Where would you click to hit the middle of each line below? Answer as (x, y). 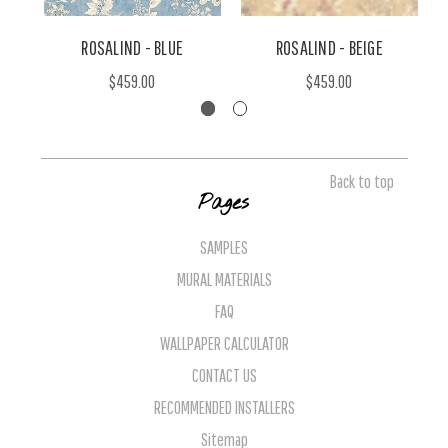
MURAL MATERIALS (224, 279)
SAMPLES (224, 247)
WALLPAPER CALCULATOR (224, 343)
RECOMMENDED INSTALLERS (224, 407)
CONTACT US (224, 375)
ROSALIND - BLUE (132, 47)
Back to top (362, 181)
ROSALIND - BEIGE (329, 47)
